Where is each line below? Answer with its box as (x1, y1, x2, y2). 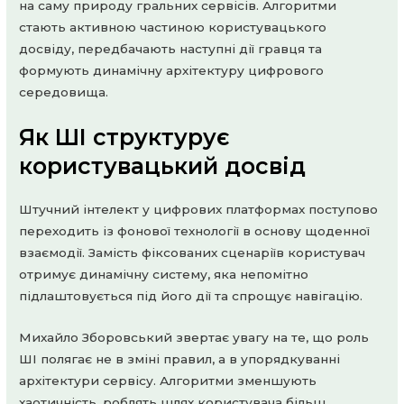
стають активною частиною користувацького (19, 20, 327, 35)
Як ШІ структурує (19, 124, 230, 151)
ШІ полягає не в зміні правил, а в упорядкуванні (19, 352, 341, 366)
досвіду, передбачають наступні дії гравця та (19, 41, 323, 57)
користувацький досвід (19, 152, 307, 180)
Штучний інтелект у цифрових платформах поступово (19, 202, 379, 217)
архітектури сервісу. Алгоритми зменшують (19, 373, 317, 388)
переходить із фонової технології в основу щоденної (19, 224, 371, 239)
